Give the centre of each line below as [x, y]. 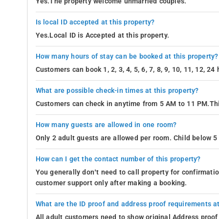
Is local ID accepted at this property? [95, 22]
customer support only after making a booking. [111, 183]
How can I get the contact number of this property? [118, 159]
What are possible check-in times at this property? [117, 90]
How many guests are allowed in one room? [106, 125]
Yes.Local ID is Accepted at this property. [102, 35]
